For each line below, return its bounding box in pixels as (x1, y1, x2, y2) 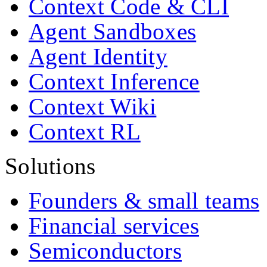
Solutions (5, 153, 96, 179)
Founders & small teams (29, 188, 260, 214)
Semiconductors (29, 238, 182, 264)
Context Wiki (29, 94, 157, 120)
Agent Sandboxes (29, 18, 197, 45)
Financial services (29, 213, 200, 239)
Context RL (29, 119, 141, 145)
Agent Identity (29, 44, 167, 70)
